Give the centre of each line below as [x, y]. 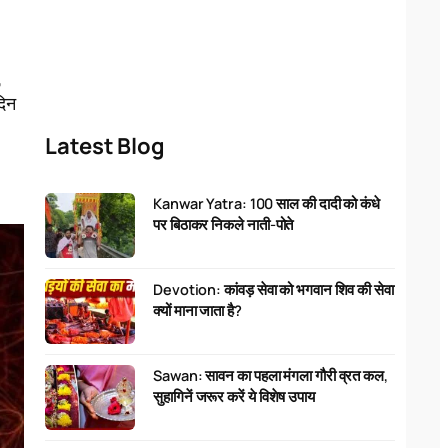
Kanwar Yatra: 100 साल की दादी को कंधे [266, 204]
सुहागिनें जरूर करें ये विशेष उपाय [234, 397]
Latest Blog [105, 146]
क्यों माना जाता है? [197, 311]
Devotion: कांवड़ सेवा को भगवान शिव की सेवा [273, 290]
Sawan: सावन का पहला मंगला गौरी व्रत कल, [270, 376]
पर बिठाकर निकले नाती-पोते [223, 225]
